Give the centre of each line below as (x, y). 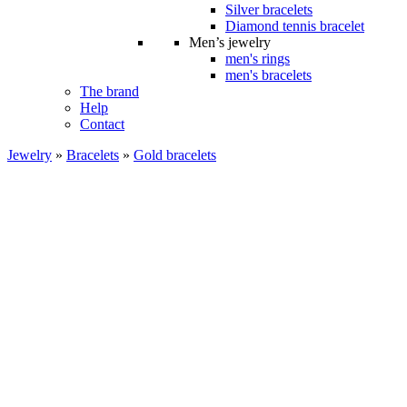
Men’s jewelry (230, 42)
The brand (109, 91)
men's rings (258, 59)
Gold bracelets (175, 155)
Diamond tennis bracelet (295, 26)
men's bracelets (268, 75)
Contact (102, 124)
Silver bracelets (269, 10)
